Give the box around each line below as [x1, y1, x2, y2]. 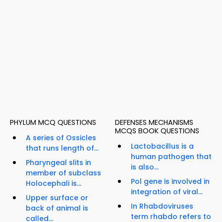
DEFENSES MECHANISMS [115, 117, 193, 128]
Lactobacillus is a [131, 141, 194, 152]
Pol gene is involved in [131, 176, 210, 187]
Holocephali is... [26, 178, 81, 189]
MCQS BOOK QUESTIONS [115, 126, 199, 136]
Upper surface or [26, 193, 88, 203]
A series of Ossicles [26, 133, 96, 143]
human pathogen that [131, 152, 212, 162]
